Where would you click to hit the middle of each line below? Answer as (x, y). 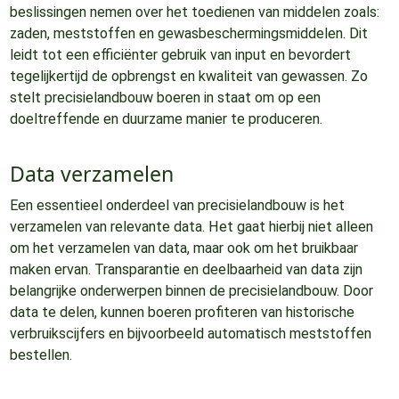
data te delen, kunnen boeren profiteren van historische (182, 312)
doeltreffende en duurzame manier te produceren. (166, 119)
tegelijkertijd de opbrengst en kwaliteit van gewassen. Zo (188, 77)
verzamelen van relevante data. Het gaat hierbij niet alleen (191, 226)
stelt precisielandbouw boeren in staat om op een (165, 98)
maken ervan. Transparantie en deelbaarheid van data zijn (186, 269)
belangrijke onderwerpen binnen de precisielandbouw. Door (191, 290)
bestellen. (41, 354)
